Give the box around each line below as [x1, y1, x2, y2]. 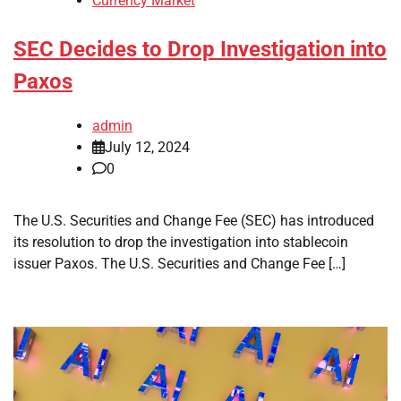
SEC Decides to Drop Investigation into [13, 37, 387, 63]
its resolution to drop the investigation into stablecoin [13, 233, 348, 251]
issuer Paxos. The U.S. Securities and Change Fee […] [13, 254, 346, 272]
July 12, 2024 [105, 138, 190, 156]
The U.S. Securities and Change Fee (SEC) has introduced [13, 211, 374, 229]
